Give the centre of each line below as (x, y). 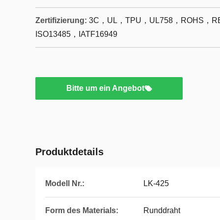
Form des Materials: (82, 210)
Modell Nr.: (65, 183)
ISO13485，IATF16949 (76, 34)
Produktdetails (69, 152)
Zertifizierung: (61, 20)
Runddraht (162, 210)
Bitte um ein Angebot (105, 88)
